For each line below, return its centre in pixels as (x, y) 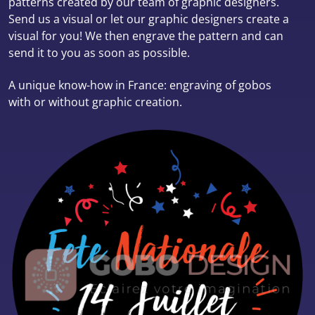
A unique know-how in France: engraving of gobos (140, 85)
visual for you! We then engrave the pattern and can (146, 36)
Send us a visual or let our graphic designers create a (149, 19)
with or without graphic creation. (95, 102)
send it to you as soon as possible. (99, 52)
